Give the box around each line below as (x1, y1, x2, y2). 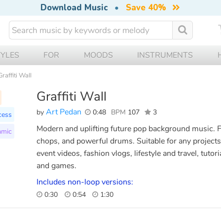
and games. (37, 160, 76, 171)
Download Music (40, 2, 108, 13)
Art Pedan (46, 106, 81, 117)
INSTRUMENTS (137, 49, 193, 61)
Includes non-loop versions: (37, 176, 133, 187)
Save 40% (125, 2, 166, 13)
